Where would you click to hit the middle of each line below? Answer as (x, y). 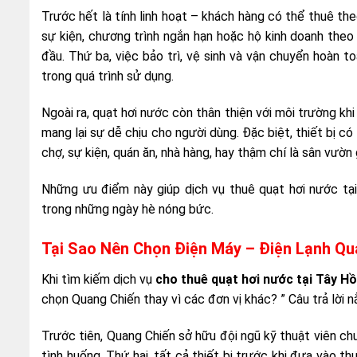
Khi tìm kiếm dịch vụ (99, 279)
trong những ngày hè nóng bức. (127, 210)
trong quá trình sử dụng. (108, 76)
